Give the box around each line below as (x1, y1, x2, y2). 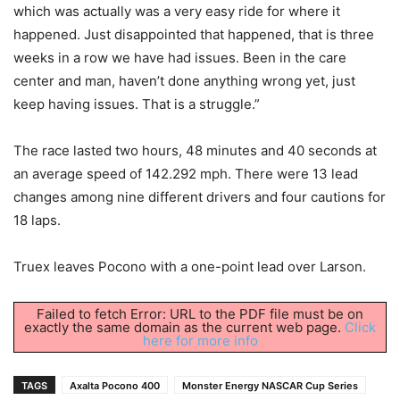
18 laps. (13, 212, 61, 229)
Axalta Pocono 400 (70, 379, 160, 393)
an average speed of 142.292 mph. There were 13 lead (13, 165, 358, 183)
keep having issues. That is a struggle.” (13, 96, 260, 113)
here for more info (142, 332, 258, 350)
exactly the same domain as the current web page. (24, 319, 345, 337)
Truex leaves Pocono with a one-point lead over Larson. (13, 258, 366, 276)
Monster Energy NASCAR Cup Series (182, 379, 358, 393)
